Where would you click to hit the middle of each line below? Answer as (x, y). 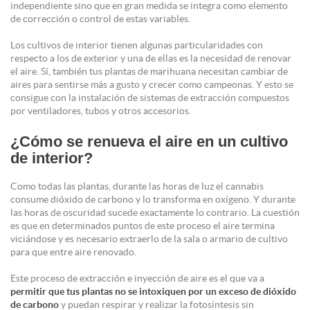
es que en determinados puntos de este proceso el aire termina (143, 226)
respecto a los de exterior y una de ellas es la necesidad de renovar (151, 58)
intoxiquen (163, 292)
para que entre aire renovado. (73, 252)
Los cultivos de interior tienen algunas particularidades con (137, 45)
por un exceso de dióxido (241, 292)
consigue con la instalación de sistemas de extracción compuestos (150, 98)
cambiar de (264, 72)
